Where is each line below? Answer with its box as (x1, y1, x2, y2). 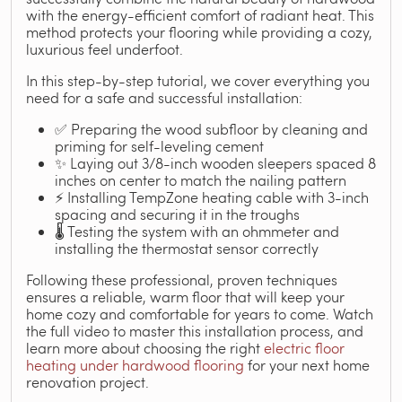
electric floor (264, 338, 345, 357)
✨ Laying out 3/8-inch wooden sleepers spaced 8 (55, 153, 376, 172)
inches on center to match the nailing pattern (55, 170, 346, 189)
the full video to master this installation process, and (26, 321, 363, 340)
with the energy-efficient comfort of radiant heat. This (26, 5, 374, 24)
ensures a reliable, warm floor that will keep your (26, 287, 345, 306)
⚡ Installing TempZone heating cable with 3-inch (55, 188, 369, 206)
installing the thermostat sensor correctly (55, 239, 319, 258)
